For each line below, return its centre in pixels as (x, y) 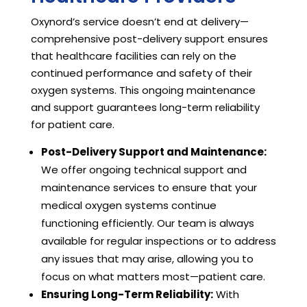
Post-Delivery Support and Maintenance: (153, 152)
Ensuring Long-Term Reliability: (127, 295)
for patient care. (72, 125)
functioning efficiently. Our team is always (147, 223)
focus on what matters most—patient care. (153, 277)
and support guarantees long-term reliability (145, 108)
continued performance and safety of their (141, 73)
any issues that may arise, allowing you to (147, 259)
